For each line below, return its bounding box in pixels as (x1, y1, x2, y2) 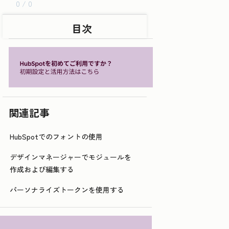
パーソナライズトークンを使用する (10, 185, 124, 195)
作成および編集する (10, 164, 74, 175)
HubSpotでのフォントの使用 (10, 131, 103, 142)
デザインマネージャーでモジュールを (10, 152, 131, 163)
